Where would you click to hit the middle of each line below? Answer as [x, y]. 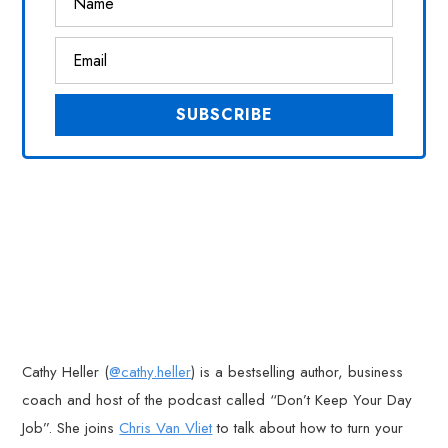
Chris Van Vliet [166, 428]
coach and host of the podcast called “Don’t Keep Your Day [217, 400]
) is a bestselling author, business [297, 372]
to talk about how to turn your [308, 428]
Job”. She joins [71, 428]
